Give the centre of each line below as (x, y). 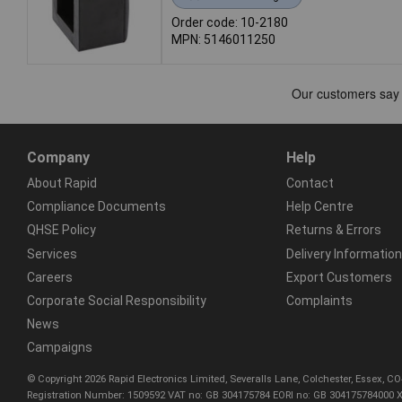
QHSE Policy (61, 230)
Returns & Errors (333, 230)
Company (58, 157)
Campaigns (60, 348)
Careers (50, 277)
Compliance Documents (96, 207)
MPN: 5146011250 (223, 39)
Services (52, 253)
